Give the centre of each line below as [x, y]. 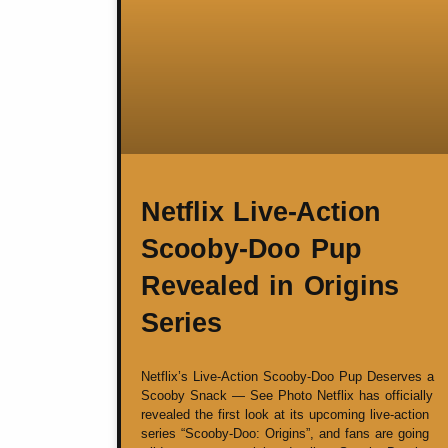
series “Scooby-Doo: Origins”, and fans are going [285, 434]
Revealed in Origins [270, 286]
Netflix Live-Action [261, 212]
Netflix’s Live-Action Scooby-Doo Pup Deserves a [287, 377]
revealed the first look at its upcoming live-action [285, 415]
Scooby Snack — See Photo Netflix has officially [287, 396]
